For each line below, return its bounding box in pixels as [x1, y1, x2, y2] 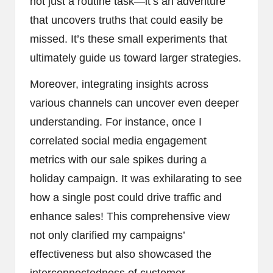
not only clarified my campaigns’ [30, 229, 185, 242]
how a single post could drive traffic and [30, 191, 222, 204]
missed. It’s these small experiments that [30, 33, 227, 46]
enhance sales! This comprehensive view [30, 210, 230, 223]
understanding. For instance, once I [30, 116, 202, 129]
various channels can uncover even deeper [30, 97, 239, 110]
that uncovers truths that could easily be [30, 14, 223, 27]
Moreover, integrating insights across [30, 78, 208, 91]
